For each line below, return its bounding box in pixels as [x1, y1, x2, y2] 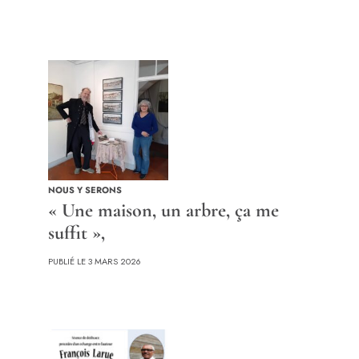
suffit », [48, 220, 105, 244]
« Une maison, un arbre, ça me [48, 198, 279, 222]
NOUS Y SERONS [48, 183, 122, 196]
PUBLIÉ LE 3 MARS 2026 [48, 255, 141, 268]
